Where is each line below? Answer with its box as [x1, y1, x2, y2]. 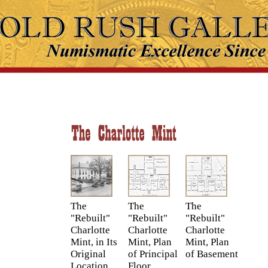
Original [71, 248, 106, 260]
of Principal [128, 248, 178, 260]
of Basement [185, 248, 238, 260]
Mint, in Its [71, 236, 117, 248]
